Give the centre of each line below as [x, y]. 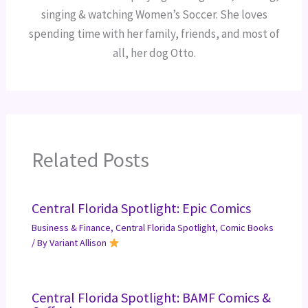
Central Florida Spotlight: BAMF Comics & [151, 298]
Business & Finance [71, 228]
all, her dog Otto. [154, 53]
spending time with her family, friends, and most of [154, 34]
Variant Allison [79, 243]
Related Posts [90, 160]
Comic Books [246, 228]
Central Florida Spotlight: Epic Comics [141, 208]
